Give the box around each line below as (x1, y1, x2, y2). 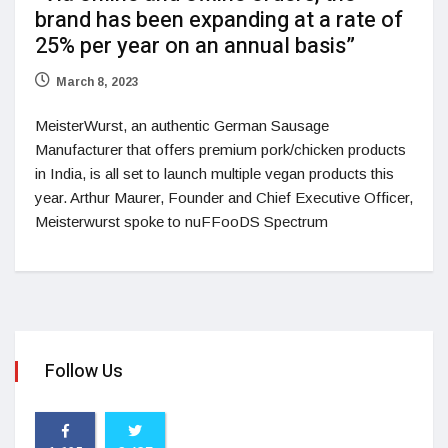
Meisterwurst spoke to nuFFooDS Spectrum (35, 213, 328, 231)
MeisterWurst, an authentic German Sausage (35, 117, 329, 135)
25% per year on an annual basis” (35, 30, 355, 63)
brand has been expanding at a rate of (35, 4, 403, 37)
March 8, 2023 (56, 75, 139, 90)
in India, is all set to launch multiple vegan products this (35, 165, 394, 183)
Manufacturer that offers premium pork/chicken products (35, 141, 406, 159)
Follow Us (45, 358, 123, 386)
